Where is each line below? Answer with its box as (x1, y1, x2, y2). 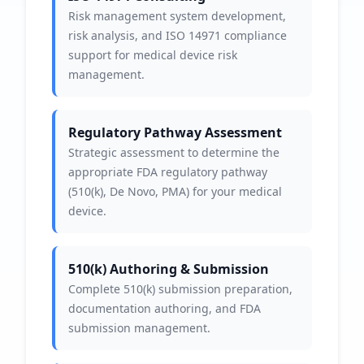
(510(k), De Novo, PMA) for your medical (68, 184, 282, 199)
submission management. (68, 320, 210, 336)
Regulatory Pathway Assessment (68, 123, 282, 141)
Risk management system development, (68, 8, 286, 24)
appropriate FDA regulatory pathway (68, 164, 267, 180)
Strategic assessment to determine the (68, 145, 279, 160)
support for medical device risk (68, 47, 237, 63)
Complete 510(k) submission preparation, (68, 281, 292, 297)
